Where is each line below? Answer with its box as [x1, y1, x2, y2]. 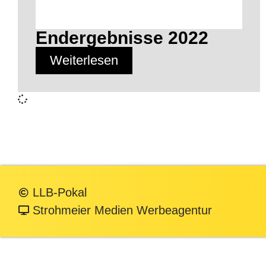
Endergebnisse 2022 [36, 27, 208, 47]
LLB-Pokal [33, 185, 87, 199]
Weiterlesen [50, 52, 118, 68]
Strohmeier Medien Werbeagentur [33, 203, 212, 217]
